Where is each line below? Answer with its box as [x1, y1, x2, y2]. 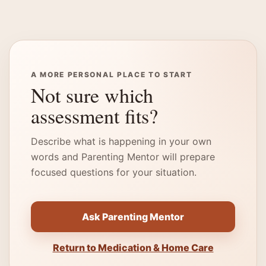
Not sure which [31, 81, 153, 109]
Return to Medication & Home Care [52, 242, 214, 254]
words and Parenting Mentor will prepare [31, 151, 215, 163]
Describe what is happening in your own [31, 135, 211, 147]
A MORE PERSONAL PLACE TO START [31, 70, 192, 79]
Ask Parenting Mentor [82, 211, 184, 223]
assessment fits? [31, 102, 158, 129]
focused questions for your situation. [31, 166, 197, 178]
